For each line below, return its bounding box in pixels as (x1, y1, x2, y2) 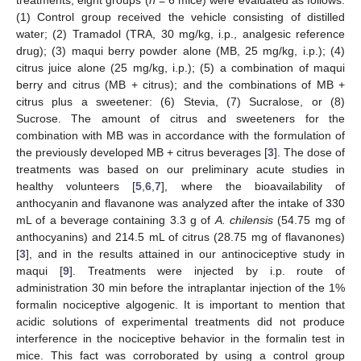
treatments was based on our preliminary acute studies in (16, 162, 345, 176)
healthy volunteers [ (16, 179, 136, 193)
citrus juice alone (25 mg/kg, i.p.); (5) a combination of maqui (16, 60, 345, 74)
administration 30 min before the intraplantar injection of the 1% (16, 280, 345, 294)
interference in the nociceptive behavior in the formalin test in (16, 331, 345, 345)
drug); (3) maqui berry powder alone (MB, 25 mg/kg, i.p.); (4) (16, 44, 345, 57)
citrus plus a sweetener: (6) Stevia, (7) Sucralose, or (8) (16, 94, 345, 108)
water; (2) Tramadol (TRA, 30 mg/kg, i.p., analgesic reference (16, 27, 345, 40)
